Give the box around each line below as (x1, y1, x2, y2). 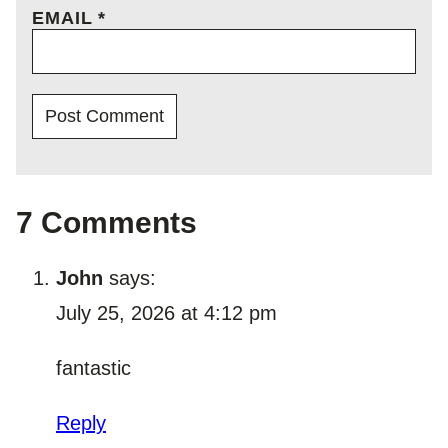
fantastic (56, 356, 131, 379)
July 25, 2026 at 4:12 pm (56, 301, 277, 324)
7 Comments (16, 205, 197, 239)
